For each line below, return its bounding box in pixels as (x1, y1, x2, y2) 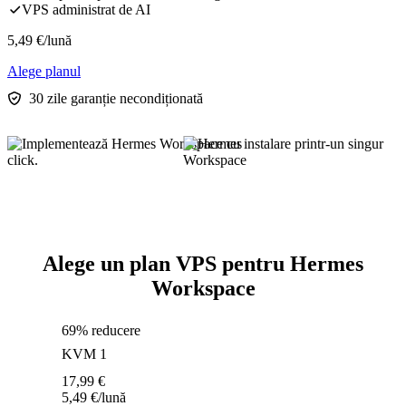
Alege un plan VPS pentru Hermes (43, 252, 363, 276)
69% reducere (62, 323, 140, 339)
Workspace (150, 276, 256, 301)
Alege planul (7, 63, 81, 80)
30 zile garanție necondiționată (29, 91, 203, 107)
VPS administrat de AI (22, 2, 150, 18)
